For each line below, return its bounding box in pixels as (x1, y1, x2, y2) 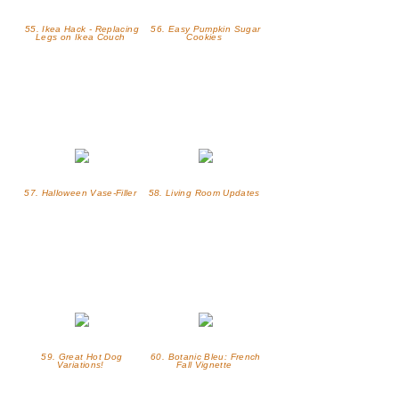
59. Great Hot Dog (41, 352, 123, 362)
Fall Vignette (175, 360, 235, 370)
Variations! (56, 360, 108, 370)
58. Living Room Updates (148, 188, 264, 199)
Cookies (186, 32, 225, 43)
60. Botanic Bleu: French (151, 352, 261, 362)
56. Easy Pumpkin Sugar (151, 24, 261, 35)
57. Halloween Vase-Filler (24, 188, 140, 199)
